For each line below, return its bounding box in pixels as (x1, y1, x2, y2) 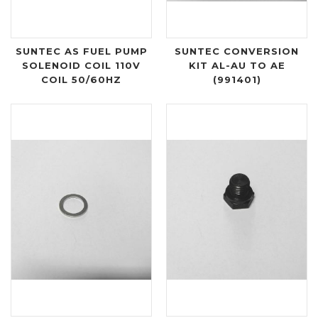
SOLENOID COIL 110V (22, 60, 141, 71)
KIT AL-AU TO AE (188, 60, 285, 71)
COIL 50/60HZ (41, 74, 121, 85)
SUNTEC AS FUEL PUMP (15, 45, 148, 57)
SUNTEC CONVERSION (175, 45, 299, 57)
